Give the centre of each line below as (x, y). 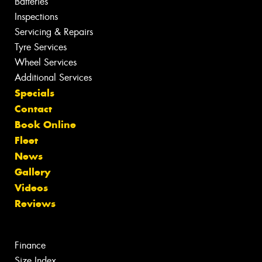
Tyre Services (41, 47)
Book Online (45, 125)
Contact (33, 109)
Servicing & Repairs (54, 32)
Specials (35, 93)
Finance (30, 246)
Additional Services (53, 78)
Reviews (35, 204)
